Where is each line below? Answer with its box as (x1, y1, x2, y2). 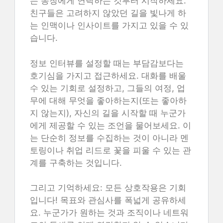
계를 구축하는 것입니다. (30, 157, 122, 168)
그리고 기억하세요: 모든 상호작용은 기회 (30, 183, 186, 193)
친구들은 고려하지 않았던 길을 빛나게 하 (30, 8, 186, 18)
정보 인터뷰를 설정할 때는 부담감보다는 (30, 58, 184, 68)
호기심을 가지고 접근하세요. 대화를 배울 (30, 70, 186, 81)
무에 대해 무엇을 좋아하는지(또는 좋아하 (30, 95, 187, 106)
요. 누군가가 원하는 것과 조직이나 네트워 (30, 208, 189, 218)
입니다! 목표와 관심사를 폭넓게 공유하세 (30, 195, 186, 205)
